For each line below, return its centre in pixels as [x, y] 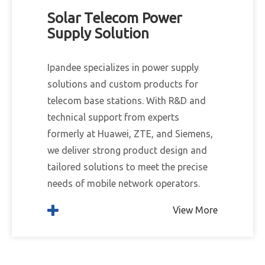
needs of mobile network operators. [124, 183]
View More [195, 210]
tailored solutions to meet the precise [127, 167]
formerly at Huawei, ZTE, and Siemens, [130, 134]
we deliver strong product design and [127, 150]
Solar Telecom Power [114, 18]
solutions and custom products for [123, 84]
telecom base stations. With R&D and [127, 101]
